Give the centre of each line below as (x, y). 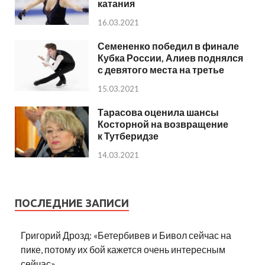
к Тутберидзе (128, 136)
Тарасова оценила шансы (158, 112)
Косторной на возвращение (163, 124)
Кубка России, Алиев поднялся (170, 58)
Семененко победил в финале (168, 46)
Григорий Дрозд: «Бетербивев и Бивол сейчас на (126, 235)
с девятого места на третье (161, 70)
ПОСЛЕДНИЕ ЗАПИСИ (72, 203)
